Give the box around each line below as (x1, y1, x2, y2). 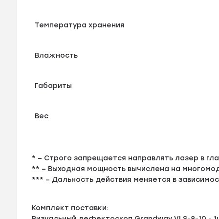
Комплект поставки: (32, 203, 109, 212)
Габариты (35, 81, 72, 90)
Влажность (35, 51, 78, 60)
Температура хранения (35, 21, 125, 29)
